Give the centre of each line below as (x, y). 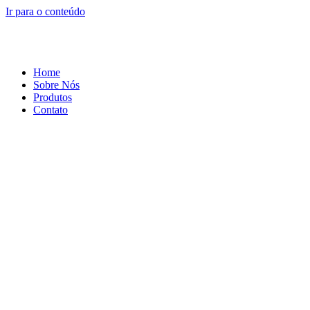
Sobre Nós (56, 85)
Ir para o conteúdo (45, 11)
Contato (51, 110)
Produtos (53, 97)
